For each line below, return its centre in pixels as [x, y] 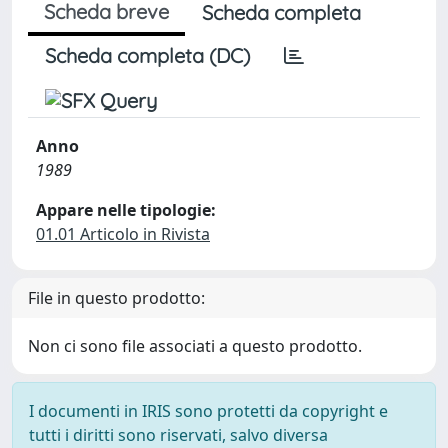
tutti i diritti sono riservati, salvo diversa [178, 435]
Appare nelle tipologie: [126, 210]
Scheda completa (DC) [147, 55]
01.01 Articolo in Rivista [123, 234]
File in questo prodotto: [116, 298]
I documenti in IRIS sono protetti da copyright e [208, 411]
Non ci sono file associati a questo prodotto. [195, 346]
